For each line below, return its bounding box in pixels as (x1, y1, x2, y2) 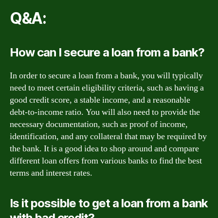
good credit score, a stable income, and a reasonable (10, 94, 190, 106)
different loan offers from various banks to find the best (10, 155, 202, 166)
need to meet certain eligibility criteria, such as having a (10, 82, 204, 93)
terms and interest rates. (10, 167, 92, 179)
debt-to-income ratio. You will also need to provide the (10, 106, 200, 118)
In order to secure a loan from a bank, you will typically (10, 70, 203, 81)
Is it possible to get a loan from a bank (10, 196, 208, 210)
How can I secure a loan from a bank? (10, 45, 205, 59)
